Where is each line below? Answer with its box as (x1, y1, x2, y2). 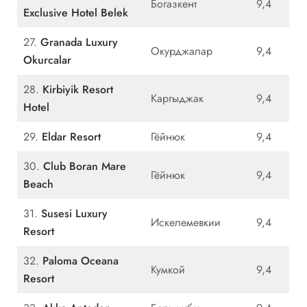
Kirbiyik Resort (42, 82, 113, 98)
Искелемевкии (151, 214, 221, 231)
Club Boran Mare (43, 158, 126, 175)
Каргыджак (151, 90, 204, 107)
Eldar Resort (42, 129, 104, 145)
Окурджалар (151, 43, 212, 60)
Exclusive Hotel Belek (23, 5, 132, 21)
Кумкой (151, 262, 185, 278)
